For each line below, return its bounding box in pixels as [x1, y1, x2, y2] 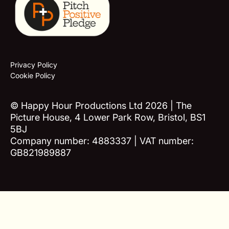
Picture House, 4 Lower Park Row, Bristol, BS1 [10, 111, 205, 123]
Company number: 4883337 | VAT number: [10, 135, 194, 146]
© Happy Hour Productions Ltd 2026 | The [10, 100, 192, 111]
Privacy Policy [10, 60, 57, 70]
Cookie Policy [10, 71, 55, 80]
